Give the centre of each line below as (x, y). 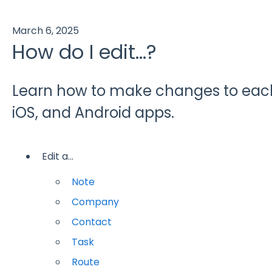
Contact (91, 222)
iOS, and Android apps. (93, 113)
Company (95, 202)
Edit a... (57, 156)
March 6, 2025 (45, 30)
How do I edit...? (84, 52)
